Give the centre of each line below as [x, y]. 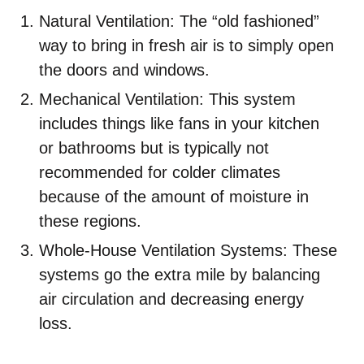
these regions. [90, 221]
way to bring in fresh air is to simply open [186, 45]
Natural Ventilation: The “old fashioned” [179, 21]
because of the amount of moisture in [174, 197]
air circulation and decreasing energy [171, 299]
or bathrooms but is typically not [154, 148]
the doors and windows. [124, 70]
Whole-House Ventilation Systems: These [188, 250]
